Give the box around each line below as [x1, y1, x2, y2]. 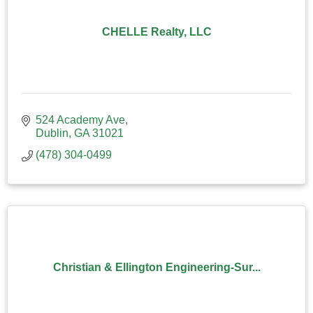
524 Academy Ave [36, 113, 125, 126]
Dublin [36, 126, 68, 139]
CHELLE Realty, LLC [101, 25, 212, 38]
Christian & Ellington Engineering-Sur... [52, 261, 261, 273]
